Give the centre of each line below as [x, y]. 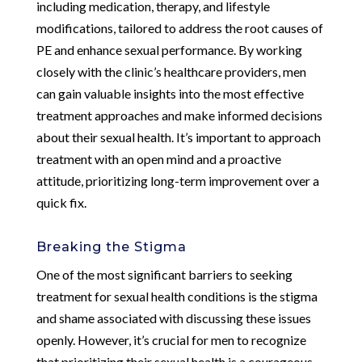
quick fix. [61, 202]
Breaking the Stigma [111, 246]
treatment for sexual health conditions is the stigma [177, 296]
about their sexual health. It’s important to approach [178, 137]
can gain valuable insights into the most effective [170, 93]
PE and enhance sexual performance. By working [169, 49]
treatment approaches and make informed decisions [179, 115]
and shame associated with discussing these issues [173, 318]
